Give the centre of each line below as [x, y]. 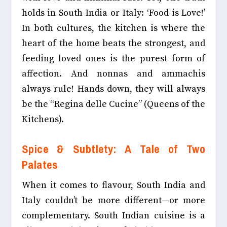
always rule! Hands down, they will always [113, 89]
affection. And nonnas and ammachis [113, 73]
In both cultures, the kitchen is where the [113, 28]
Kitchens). [43, 119]
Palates [40, 165]
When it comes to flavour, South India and [113, 185]
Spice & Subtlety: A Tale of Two [113, 149]
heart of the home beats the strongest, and [113, 43]
